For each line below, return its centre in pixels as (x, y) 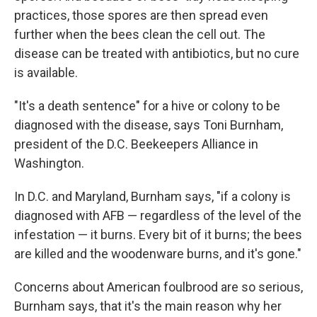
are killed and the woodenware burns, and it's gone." (158, 254)
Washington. (49, 163)
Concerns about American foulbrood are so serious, (158, 287)
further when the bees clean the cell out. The (140, 34)
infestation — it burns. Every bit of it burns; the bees (158, 235)
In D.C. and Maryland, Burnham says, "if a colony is (152, 196)
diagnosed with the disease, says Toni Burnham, (149, 125)
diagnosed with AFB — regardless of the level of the (158, 215)
